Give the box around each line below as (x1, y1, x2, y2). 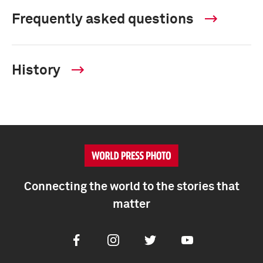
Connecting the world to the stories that (23, 181, 240, 193)
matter (113, 198, 150, 211)
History (12, 63, 63, 78)
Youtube (181, 237, 217, 247)
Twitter (144, 237, 175, 247)
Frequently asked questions (12, 12, 197, 27)
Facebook (70, 237, 113, 247)
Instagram (107, 237, 151, 247)
